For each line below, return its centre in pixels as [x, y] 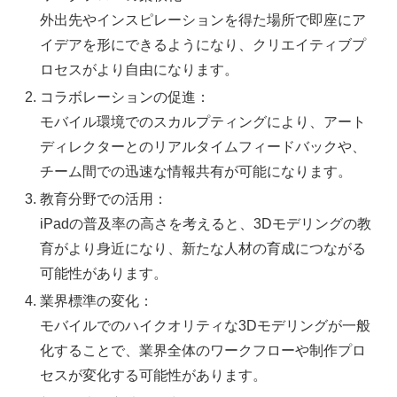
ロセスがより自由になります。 [140, 69]
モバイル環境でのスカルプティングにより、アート [203, 122]
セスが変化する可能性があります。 [154, 376]
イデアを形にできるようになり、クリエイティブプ [203, 44]
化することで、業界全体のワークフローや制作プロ [203, 351]
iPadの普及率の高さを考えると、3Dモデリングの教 [206, 224]
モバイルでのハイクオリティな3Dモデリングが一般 [206, 326]
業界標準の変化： [97, 301]
